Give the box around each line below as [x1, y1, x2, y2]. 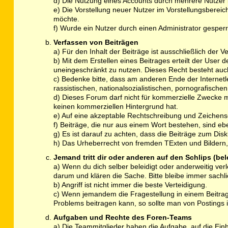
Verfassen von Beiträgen [53, 38, 138, 47]
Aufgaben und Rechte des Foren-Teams [53, 213, 192, 222]
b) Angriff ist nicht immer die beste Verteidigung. [53, 181, 207, 189]
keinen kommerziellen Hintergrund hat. [53, 102, 178, 111]
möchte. [53, 15, 79, 23]
